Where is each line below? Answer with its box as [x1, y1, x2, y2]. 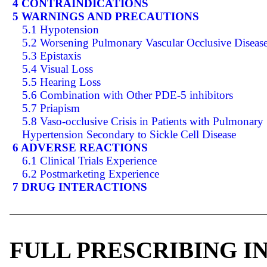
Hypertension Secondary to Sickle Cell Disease [22, 128, 236, 141]
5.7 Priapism [22, 101, 80, 114]
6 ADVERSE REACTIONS [13, 141, 148, 154]
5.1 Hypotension [22, 23, 99, 36]
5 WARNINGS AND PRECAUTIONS [13, 10, 199, 23]
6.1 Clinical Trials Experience [22, 154, 157, 167]
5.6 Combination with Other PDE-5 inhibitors [22, 88, 233, 101]
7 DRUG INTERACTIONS [13, 180, 147, 193]
